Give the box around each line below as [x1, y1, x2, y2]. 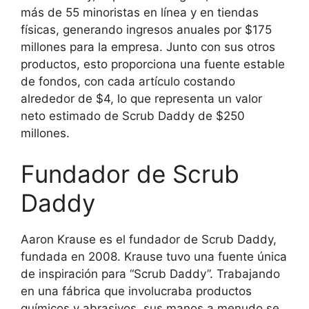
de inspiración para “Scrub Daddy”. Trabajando [21, 267, 280, 281]
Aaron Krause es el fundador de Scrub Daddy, [21, 232, 277, 247]
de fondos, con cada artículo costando [21, 74, 235, 88]
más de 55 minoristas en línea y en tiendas [21, 5, 259, 19]
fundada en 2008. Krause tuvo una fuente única [21, 250, 287, 264]
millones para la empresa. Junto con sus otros [21, 39, 275, 54]
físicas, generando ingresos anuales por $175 [21, 22, 272, 37]
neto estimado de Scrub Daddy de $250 [21, 108, 245, 123]
